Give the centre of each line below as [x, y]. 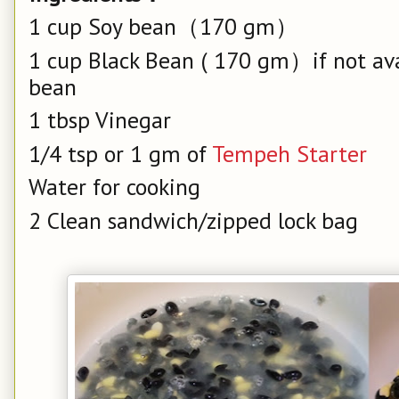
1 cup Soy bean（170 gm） [163, 26]
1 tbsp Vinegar [100, 120]
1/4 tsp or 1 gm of [120, 153]
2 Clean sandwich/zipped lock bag [193, 220]
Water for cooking [114, 187]
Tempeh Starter [289, 153]
